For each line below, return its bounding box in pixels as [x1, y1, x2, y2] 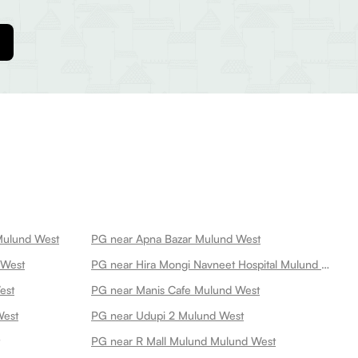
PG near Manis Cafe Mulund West [91, 283, 260, 296]
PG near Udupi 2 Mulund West [91, 308, 244, 322]
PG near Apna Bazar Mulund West [91, 232, 261, 245]
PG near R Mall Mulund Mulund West [91, 334, 276, 348]
